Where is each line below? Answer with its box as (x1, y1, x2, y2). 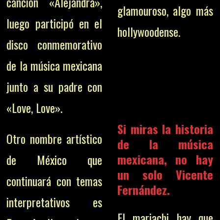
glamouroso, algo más (117, 1, 213, 19)
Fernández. (117, 180, 170, 198)
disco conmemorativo (6, 35, 103, 54)
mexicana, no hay (117, 150, 213, 168)
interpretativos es (6, 193, 103, 211)
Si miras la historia (117, 119, 213, 137)
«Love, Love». (6, 99, 63, 117)
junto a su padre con (6, 78, 103, 96)
